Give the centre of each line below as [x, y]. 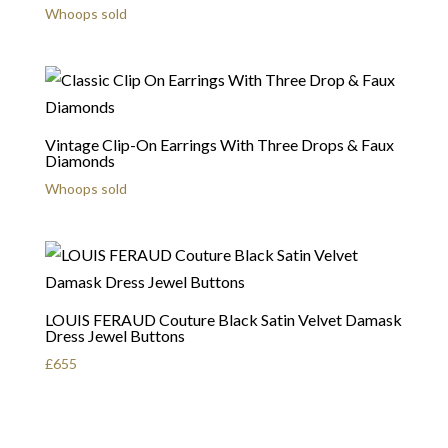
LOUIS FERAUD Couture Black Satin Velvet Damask [223, 320]
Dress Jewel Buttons [114, 336]
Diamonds [79, 160]
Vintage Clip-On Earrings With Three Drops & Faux [219, 144]
